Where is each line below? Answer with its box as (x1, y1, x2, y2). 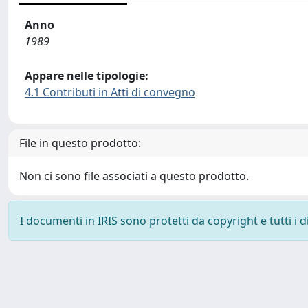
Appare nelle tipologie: (25, 68, 148, 83)
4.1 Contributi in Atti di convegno (25, 85, 195, 100)
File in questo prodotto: (19, 135, 141, 151)
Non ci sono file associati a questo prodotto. (19, 168, 249, 184)
